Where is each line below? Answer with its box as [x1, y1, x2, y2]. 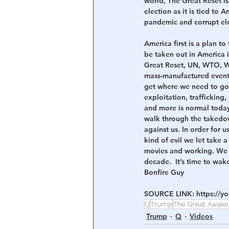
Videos [190, 212, 213, 221]
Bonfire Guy [144, 168, 184, 177]
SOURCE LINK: [144, 189, 196, 199]
